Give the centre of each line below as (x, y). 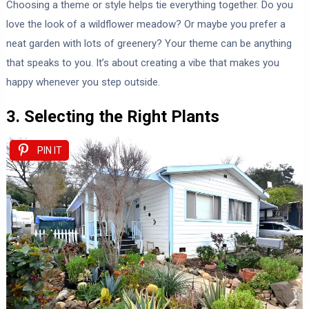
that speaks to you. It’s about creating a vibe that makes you (142, 62)
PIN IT (49, 150)
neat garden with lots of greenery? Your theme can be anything (149, 43)
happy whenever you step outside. (83, 82)
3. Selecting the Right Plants (112, 116)
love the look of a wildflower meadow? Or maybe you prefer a (146, 24)
